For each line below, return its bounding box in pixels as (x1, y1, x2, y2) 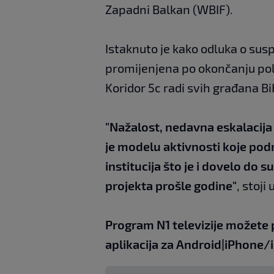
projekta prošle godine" (105, 178, 237, 193)
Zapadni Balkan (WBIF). (105, 2, 233, 17)
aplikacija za (105, 237, 176, 252)
